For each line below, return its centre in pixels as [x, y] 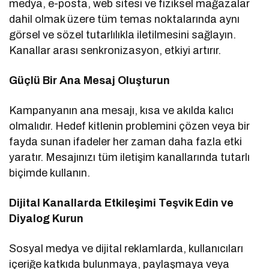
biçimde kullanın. [50, 173]
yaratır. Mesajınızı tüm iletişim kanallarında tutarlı [130, 158]
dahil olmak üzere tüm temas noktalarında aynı [125, 20]
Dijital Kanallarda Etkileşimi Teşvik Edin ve [122, 203]
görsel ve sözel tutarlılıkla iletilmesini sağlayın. [123, 35]
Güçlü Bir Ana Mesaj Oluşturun [90, 81]
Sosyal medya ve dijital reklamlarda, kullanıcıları [126, 249]
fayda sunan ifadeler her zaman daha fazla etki [126, 142]
